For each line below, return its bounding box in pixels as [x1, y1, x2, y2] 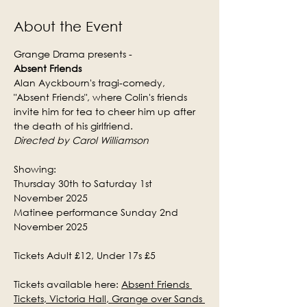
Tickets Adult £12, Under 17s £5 [14, 249, 156, 262]
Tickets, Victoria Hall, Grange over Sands [14, 292, 205, 305]
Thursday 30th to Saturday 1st [14, 177, 155, 190]
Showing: [14, 162, 56, 175]
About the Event [14, 19, 123, 34]
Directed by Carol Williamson [14, 134, 149, 147]
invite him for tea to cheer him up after [14, 105, 198, 118]
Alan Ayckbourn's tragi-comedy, [14, 76, 168, 89]
